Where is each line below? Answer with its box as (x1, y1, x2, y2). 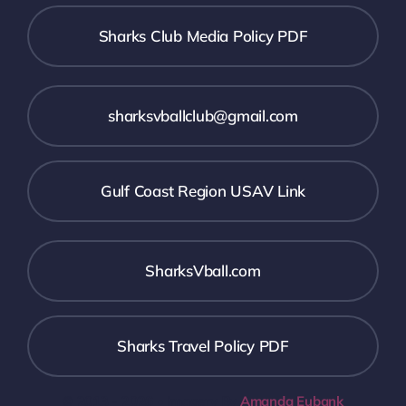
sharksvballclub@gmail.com (108, 106, 298, 126)
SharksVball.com (145, 261, 261, 281)
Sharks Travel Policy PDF (117, 336, 289, 356)
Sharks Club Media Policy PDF (98, 26, 308, 46)
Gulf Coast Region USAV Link (100, 181, 306, 201)
